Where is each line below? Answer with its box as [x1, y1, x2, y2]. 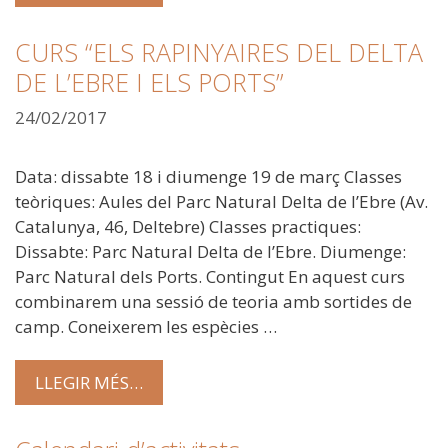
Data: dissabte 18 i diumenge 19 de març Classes [15, 165, 402, 189]
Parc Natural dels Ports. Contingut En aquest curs [15, 265, 405, 289]
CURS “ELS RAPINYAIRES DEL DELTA [15, 34, 423, 69]
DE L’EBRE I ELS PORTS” [15, 64, 284, 99]
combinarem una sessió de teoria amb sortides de [15, 290, 412, 314]
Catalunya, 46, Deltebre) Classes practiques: [15, 215, 361, 239]
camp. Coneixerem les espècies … [15, 315, 277, 339]
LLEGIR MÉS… [35, 370, 143, 394]
